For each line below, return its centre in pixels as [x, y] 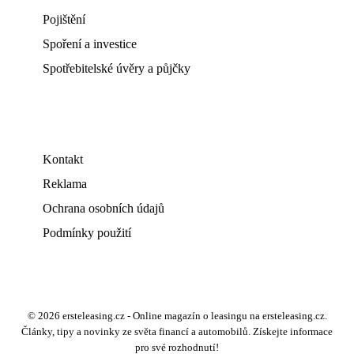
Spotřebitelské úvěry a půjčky [117, 68]
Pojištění [64, 19]
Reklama [65, 184]
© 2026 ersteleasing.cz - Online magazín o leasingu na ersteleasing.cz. [177, 316]
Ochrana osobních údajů [104, 208]
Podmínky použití [87, 233]
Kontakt [63, 159]
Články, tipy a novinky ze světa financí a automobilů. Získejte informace [177, 332]
